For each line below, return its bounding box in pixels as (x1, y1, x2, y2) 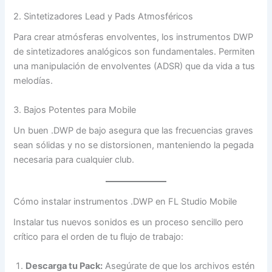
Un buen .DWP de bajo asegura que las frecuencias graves (13, 124, 254, 136)
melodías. (13, 75, 53, 87)
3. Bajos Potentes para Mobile (13, 104, 137, 115)
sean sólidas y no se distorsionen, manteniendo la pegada (13, 139, 254, 151)
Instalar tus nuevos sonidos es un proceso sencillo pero (13, 217, 244, 228)
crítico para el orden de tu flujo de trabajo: (13, 231, 184, 243)
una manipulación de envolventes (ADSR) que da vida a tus (13, 61, 256, 72)
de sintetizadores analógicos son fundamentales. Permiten (13, 46, 256, 58)
